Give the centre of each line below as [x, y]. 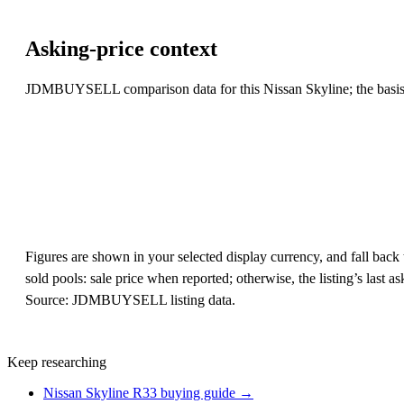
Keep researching [57, 363]
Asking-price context [121, 48]
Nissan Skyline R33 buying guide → [148, 393]
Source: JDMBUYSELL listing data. [130, 300]
